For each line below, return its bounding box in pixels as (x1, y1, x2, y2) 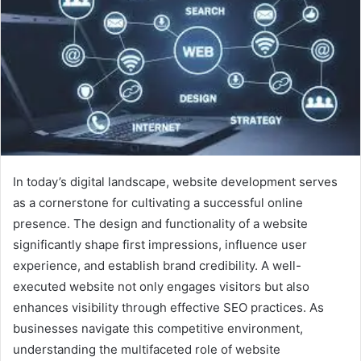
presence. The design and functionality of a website (13, 215, 308, 231)
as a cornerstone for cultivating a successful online (13, 194, 303, 210)
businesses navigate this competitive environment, (13, 320, 303, 336)
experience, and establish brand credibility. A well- (13, 257, 301, 273)
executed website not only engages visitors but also (13, 278, 309, 294)
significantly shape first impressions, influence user (13, 236, 307, 252)
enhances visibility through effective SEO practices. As (13, 299, 324, 315)
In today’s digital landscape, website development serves (13, 173, 338, 189)
